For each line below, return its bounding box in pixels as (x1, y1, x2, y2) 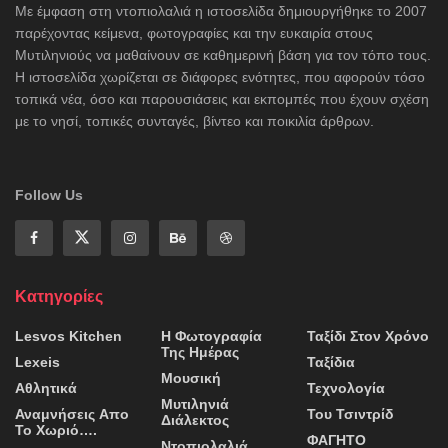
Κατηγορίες (15, 287, 103, 305)
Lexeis (15, 353, 60, 370)
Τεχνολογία (307, 379, 385, 396)
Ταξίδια (307, 353, 355, 370)
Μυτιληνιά (161, 395, 229, 412)
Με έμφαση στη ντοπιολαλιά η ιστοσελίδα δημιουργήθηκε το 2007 (15, 2, 427, 19)
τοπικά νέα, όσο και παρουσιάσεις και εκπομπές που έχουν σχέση (15, 90, 429, 107)
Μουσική (161, 369, 221, 386)
